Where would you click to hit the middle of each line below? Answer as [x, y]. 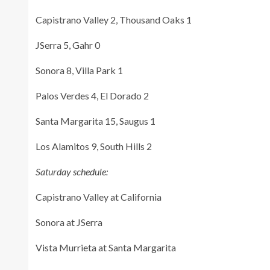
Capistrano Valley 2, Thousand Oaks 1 [114, 19]
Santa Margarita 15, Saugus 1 [96, 121]
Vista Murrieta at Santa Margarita [106, 247]
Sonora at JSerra [69, 222]
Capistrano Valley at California [99, 196]
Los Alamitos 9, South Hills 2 [94, 146]
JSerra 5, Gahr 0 [68, 45]
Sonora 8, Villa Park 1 [79, 70]
